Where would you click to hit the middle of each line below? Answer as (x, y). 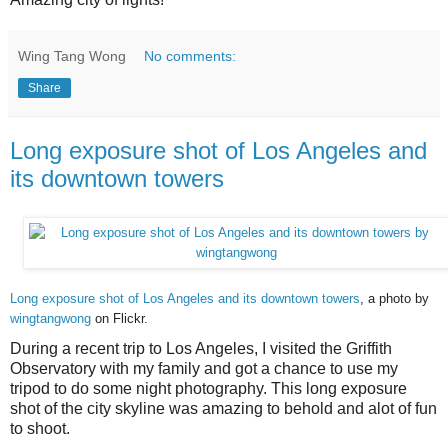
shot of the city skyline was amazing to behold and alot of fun (223, 408)
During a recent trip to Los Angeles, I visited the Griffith (201, 348)
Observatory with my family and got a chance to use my (204, 368)
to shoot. (40, 428)
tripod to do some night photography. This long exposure (208, 388)
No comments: (190, 55)
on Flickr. (119, 318)
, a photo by (394, 298)
